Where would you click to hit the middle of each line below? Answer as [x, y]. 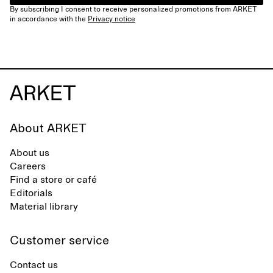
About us [30, 153]
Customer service [59, 241]
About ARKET [48, 129]
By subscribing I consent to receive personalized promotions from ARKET [133, 10]
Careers [28, 166]
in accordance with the [49, 19]
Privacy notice [112, 19]
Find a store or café [53, 180]
